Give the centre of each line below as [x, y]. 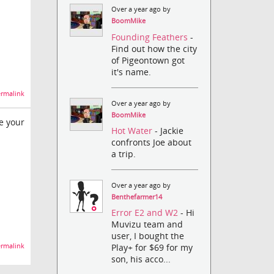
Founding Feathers [151, 37]
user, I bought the [148, 236]
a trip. [124, 154]
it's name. [131, 72]
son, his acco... [141, 259]
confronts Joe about [152, 142]
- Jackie [169, 130]
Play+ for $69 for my [152, 248]
